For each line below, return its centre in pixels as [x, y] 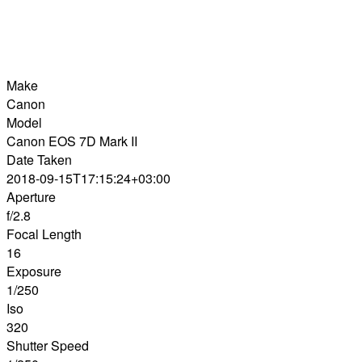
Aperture [31, 197]
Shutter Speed [48, 346]
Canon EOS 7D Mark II [72, 141]
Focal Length [44, 234]
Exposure [34, 271]
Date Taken [39, 160]
